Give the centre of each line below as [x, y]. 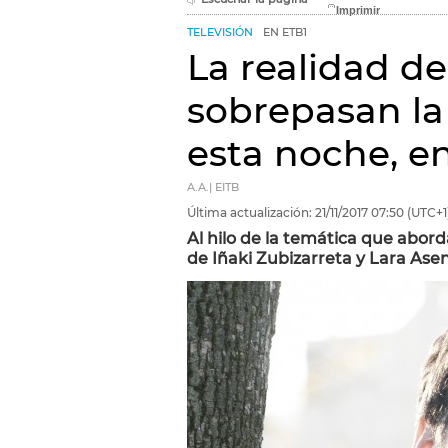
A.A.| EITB [213, 187]
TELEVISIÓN [220, 32]
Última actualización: [249, 212]
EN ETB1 [285, 32]
